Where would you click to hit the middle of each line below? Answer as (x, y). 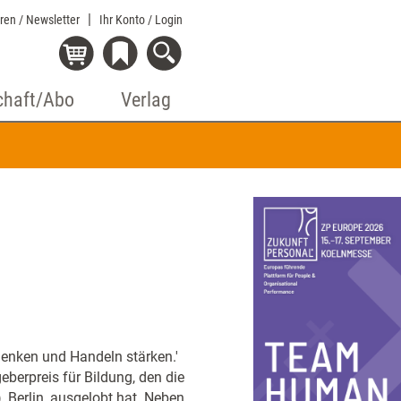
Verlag (146, 100)
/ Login (165, 20)
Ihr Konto (124, 20)
